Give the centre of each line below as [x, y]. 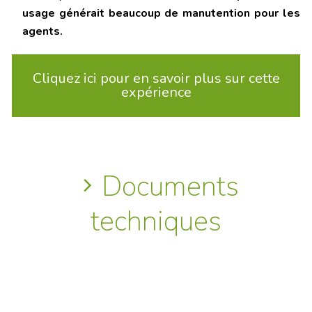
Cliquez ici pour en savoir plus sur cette [156, 79]
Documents [170, 187]
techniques [156, 222]
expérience [156, 93]
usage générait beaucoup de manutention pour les [161, 14]
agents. [42, 32]
